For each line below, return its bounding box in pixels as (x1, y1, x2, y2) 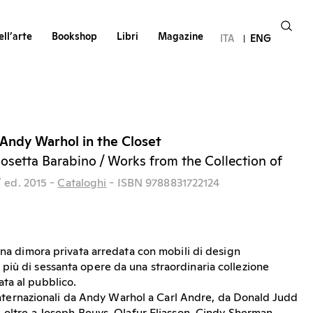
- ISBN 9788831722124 (109, 177, 220, 189)
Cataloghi (57, 177, 107, 189)
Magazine (157, 32, 203, 43)
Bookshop (51, 32, 97, 43)
